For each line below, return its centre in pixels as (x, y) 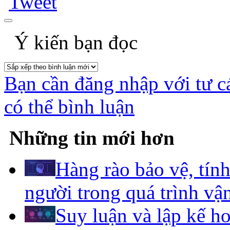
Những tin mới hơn (92, 138)
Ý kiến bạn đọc (73, 42)
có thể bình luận (69, 106)
